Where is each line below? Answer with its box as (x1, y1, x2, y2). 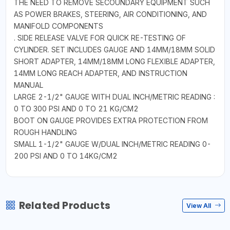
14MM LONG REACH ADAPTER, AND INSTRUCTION (13, 69, 187, 78)
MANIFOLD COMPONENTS (13, 22, 103, 31)
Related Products (18, 199, 110, 213)
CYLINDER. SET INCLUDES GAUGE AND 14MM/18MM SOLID (13, 45, 215, 54)
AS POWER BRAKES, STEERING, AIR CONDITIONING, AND (13, 10, 207, 19)
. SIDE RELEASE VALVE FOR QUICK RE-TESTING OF (13, 33, 186, 43)
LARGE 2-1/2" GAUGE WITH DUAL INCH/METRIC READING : (13, 92, 215, 102)
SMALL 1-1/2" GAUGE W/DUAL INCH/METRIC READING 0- (13, 140, 211, 149)
